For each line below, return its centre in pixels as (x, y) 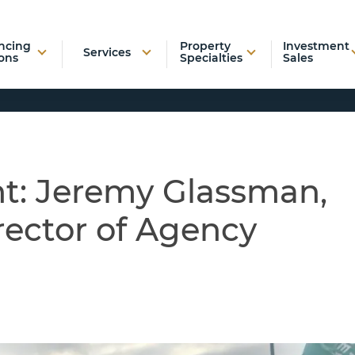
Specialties (212, 58)
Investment (316, 46)
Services (107, 52)
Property (206, 46)
